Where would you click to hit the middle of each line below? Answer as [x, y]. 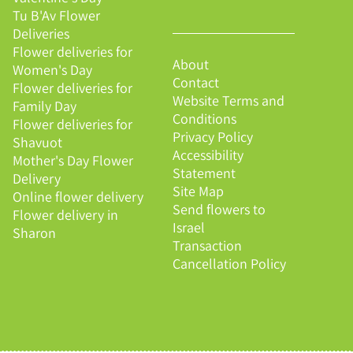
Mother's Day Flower [72, 161]
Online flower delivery [78, 197]
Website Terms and [228, 100]
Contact [195, 82]
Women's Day [52, 70]
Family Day [44, 106]
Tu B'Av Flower [56, 16]
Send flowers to [219, 209]
